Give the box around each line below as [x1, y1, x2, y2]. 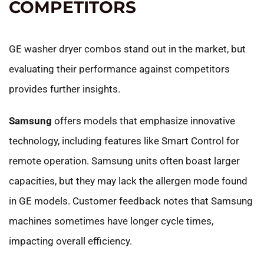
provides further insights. [9, 82, 120, 95]
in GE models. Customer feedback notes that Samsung [9, 194, 253, 207]
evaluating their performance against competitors [9, 62, 230, 75]
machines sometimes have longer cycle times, [9, 214, 213, 227]
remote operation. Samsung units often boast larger [9, 154, 240, 167]
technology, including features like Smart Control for [9, 134, 239, 147]
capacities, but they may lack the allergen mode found [9, 174, 247, 187]
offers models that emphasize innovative [52, 114, 235, 127]
